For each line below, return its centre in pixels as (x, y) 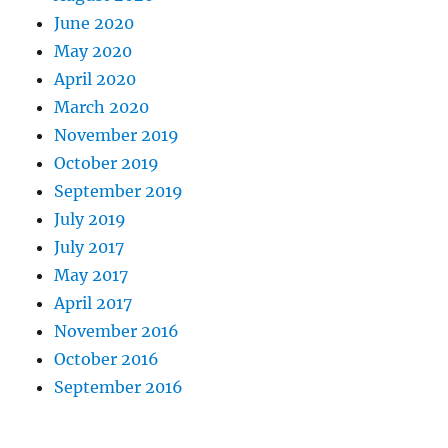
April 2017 (93, 302)
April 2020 (95, 78)
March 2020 (102, 106)
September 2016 (119, 386)
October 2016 (107, 358)
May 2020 (93, 50)
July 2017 (89, 246)
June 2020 (94, 22)
